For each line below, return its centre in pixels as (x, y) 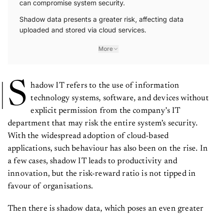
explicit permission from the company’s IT (106, 108)
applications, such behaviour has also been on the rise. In (108, 145)
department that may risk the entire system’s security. (103, 120)
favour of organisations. (51, 183)
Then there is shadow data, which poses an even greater (106, 205)
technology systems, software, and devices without (120, 95)
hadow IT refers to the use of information (105, 82)
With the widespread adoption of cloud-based (88, 133)
